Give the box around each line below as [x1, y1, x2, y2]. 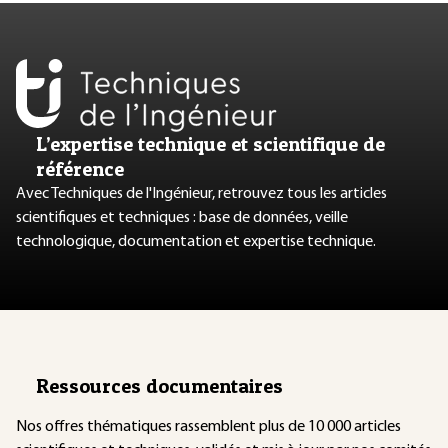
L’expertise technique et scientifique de [36, 131, 385, 156]
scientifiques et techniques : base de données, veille [16, 209, 348, 226]
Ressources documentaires [36, 373, 283, 398]
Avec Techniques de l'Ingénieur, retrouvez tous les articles [16, 185, 387, 202]
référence [36, 156, 124, 181]
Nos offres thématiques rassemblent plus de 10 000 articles [16, 418, 401, 435]
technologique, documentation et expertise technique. [16, 233, 376, 250]
